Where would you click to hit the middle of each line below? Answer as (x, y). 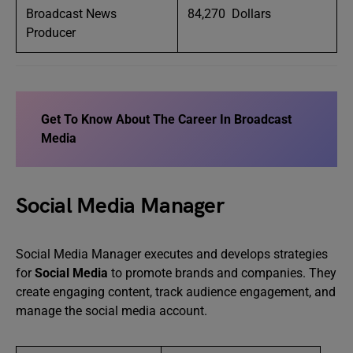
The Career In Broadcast (221, 120)
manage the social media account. (111, 311)
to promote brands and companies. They (224, 273)
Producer (51, 33)
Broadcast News (71, 14)
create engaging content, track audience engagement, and (176, 292)
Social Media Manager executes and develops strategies (172, 255)
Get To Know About (95, 120)
